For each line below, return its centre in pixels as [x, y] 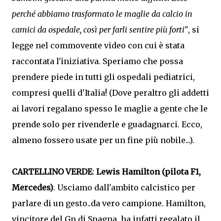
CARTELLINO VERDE [52, 172]
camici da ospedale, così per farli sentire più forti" [100, 30]
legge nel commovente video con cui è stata [98, 45]
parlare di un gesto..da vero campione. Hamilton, [109, 203]
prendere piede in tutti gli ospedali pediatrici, [103, 77]
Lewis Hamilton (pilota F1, [148, 172]
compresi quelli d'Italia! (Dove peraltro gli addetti [110, 93]
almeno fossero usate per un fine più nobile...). [103, 140]
